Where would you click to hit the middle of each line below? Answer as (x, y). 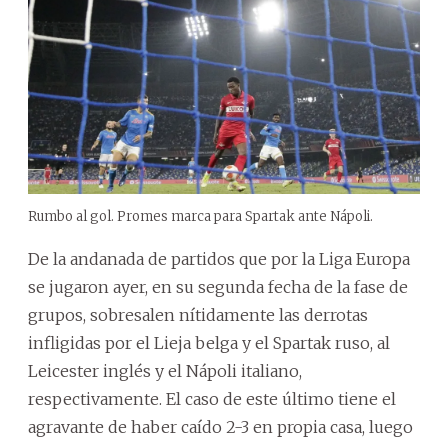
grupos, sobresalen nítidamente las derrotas (198, 314)
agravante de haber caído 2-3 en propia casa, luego (220, 426)
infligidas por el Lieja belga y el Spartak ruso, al (209, 342)
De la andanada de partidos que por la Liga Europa (219, 258)
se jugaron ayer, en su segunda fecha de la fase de (218, 286)
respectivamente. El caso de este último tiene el (212, 398)
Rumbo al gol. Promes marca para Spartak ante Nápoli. (200, 216)
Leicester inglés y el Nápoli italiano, (165, 370)
